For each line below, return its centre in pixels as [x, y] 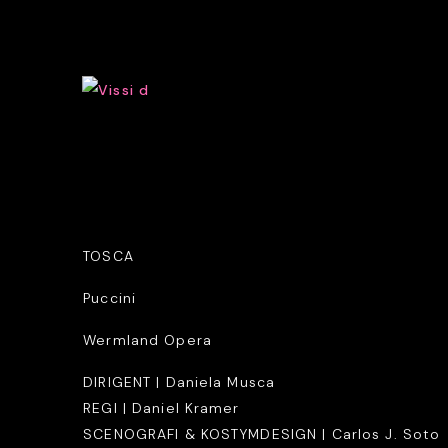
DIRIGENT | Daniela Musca [179, 381]
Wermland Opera [147, 339]
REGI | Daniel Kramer [161, 407]
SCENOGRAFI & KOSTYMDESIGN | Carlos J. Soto [264, 433]
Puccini [110, 297]
